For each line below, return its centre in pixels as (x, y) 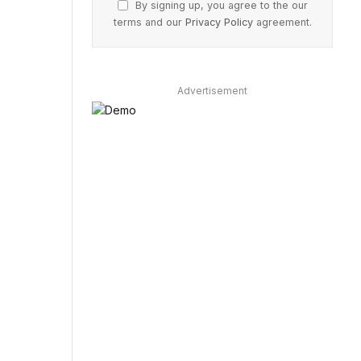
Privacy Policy (219, 22)
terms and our (149, 22)
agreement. (282, 22)
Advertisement (212, 90)
